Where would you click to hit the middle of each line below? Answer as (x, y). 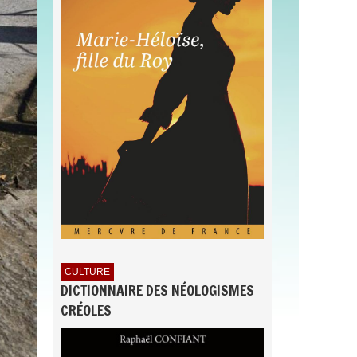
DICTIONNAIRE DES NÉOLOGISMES (157, 290)
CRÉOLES (86, 310)
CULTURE (87, 272)
